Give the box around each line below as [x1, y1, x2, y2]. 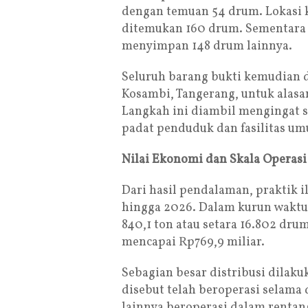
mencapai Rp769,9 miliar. [122, 234, 265, 252]
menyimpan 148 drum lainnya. [122, 38, 292, 56]
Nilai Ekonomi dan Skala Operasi [122, 151, 307, 169]
